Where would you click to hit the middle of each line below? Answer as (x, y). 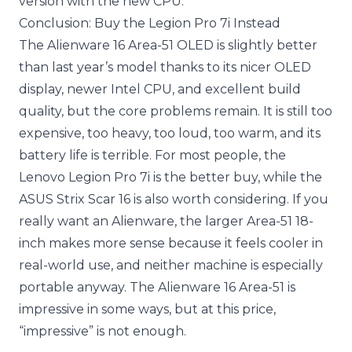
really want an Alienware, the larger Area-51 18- (166, 221)
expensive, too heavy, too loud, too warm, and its (170, 133)
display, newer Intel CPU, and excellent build (160, 89)
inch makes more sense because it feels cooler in (171, 243)
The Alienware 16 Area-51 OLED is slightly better (168, 45)
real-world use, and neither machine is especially (171, 265)
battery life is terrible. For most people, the (152, 155)
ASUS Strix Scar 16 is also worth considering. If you (174, 199)
